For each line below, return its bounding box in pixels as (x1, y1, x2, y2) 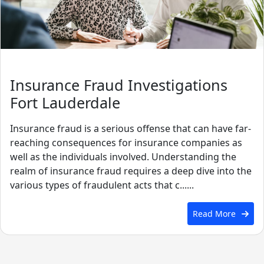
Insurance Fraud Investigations (10, 74, 227, 95)
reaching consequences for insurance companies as (10, 136, 242, 150)
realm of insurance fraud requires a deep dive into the (10, 164, 252, 178)
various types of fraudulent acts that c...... (10, 179, 194, 192)
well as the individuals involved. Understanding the (10, 150, 236, 164)
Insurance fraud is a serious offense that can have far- (10, 122, 251, 136)
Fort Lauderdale (10, 92, 120, 113)
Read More (192, 207, 236, 219)
